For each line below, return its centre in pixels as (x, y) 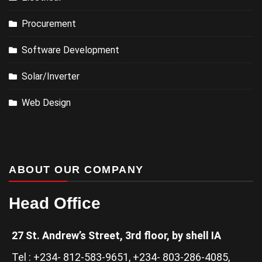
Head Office (55, 203)
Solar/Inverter (51, 76)
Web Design (46, 102)
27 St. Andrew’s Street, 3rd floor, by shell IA (116, 235)
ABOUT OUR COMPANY (76, 169)
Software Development (70, 50)
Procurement (49, 23)
